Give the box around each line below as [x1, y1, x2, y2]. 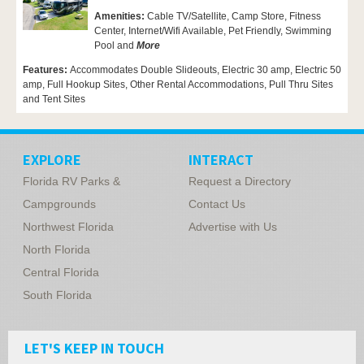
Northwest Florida [23, 220, 114, 234]
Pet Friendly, [228, 25, 285, 37]
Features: [23, 64, 70, 76]
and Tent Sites [23, 93, 85, 106]
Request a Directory [188, 175, 291, 188]
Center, [94, 25, 128, 37]
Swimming [285, 25, 331, 37]
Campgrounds [23, 197, 96, 211]
